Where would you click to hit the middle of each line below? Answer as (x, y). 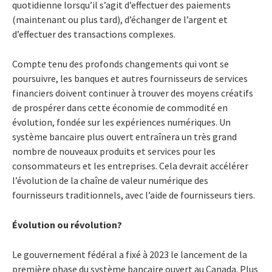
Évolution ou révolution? (67, 224)
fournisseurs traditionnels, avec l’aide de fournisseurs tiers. (134, 195)
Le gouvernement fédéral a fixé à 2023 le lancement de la (130, 254)
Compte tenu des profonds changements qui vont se (121, 63)
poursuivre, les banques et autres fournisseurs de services (130, 78)
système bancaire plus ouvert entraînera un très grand (124, 136)
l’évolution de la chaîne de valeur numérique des (110, 180)
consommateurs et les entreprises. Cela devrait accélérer (130, 165)
